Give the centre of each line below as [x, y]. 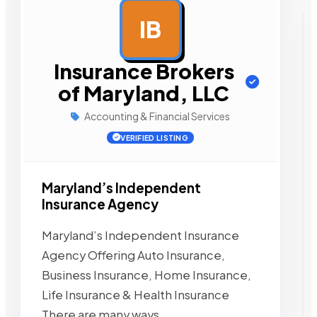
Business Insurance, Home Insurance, [146, 275]
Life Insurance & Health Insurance [136, 294]
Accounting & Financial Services [156, 116]
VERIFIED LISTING [155, 138]
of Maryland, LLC [144, 93]
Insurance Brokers [144, 71]
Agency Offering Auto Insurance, [133, 255]
